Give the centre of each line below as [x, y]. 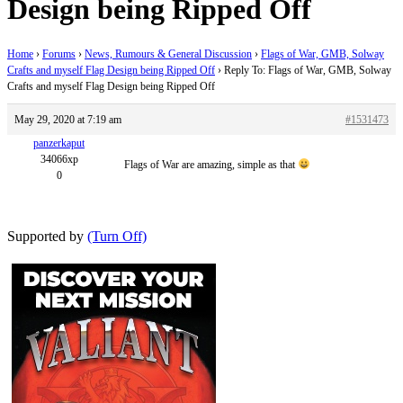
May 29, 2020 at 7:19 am [68, 119]
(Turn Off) [117, 236]
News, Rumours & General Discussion [168, 54]
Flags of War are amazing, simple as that [211, 164]
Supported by [47, 236]
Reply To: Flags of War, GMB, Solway [308, 70]
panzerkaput [59, 143]
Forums [59, 54]
